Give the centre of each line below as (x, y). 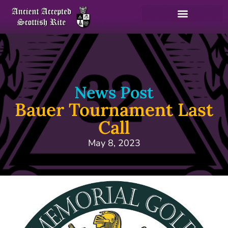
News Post (114, 92)
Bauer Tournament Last (114, 110)
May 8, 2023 (114, 143)
